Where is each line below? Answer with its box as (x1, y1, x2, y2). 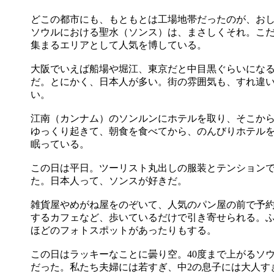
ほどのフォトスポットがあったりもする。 (31, 225, 217, 235)
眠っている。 (31, 139, 89, 149)
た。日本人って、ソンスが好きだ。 (31, 176, 187, 186)
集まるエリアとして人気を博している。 (31, 40, 207, 50)
